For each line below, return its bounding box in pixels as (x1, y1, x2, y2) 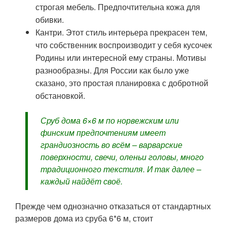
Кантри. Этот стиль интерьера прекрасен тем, (35, 26, 207, 39)
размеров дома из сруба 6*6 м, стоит (15, 212, 153, 224)
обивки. (35, 14, 64, 26)
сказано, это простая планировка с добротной (35, 77, 208, 89)
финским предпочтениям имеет (41, 127, 166, 139)
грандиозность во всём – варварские (41, 139, 182, 151)
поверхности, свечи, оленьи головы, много (41, 151, 204, 163)
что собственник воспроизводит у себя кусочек (35, 39, 212, 51)
